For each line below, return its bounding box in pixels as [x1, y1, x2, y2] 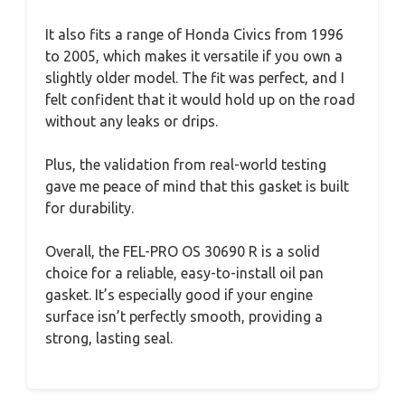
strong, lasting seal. [45, 329, 173, 346]
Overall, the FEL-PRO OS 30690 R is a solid [45, 242, 320, 259]
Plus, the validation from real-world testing [45, 155, 326, 173]
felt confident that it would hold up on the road [45, 90, 355, 108]
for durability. [45, 199, 134, 216]
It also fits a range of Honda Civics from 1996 [45, 25, 344, 42]
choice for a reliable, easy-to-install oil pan [45, 264, 324, 281]
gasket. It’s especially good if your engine [45, 286, 313, 303]
